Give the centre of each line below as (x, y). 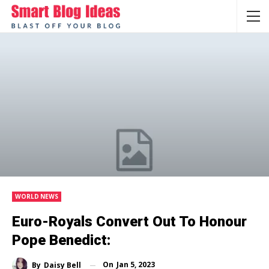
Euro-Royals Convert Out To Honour (129, 222)
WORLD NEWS (37, 197)
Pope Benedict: (61, 240)
